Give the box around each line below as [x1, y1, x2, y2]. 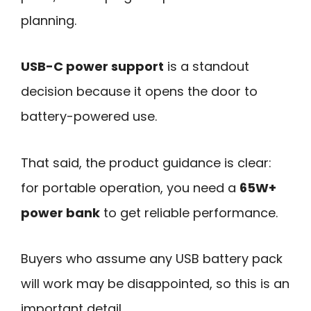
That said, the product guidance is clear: [21, 153, 271, 171]
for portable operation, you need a [21, 178, 239, 196]
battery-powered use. [21, 108, 157, 126]
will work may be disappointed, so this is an [21, 275, 289, 293]
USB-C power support [21, 58, 164, 76]
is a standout [164, 58, 249, 76]
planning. [21, 11, 76, 29]
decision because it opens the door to [21, 83, 258, 101]
